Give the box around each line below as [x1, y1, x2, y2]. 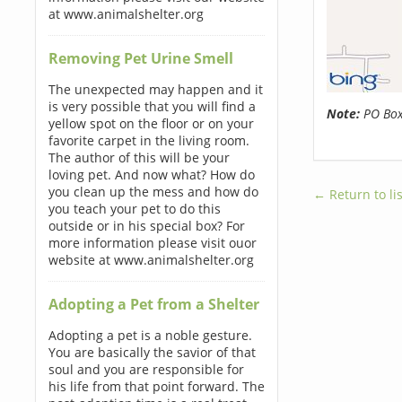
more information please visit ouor [48, 234, 257, 251]
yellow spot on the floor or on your [48, 115, 254, 132]
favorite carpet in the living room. [48, 132, 249, 149]
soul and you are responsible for [48, 361, 244, 378]
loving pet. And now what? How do [48, 166, 255, 183]
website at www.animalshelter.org [48, 251, 254, 268]
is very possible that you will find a [48, 98, 256, 115]
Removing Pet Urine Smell [48, 48, 233, 68]
